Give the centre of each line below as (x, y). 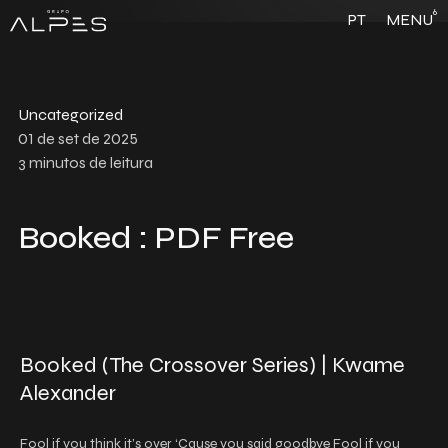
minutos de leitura (91, 162)
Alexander (68, 393)
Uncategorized (70, 114)
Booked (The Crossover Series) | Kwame (212, 365)
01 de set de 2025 (78, 138)
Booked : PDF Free (156, 237)
